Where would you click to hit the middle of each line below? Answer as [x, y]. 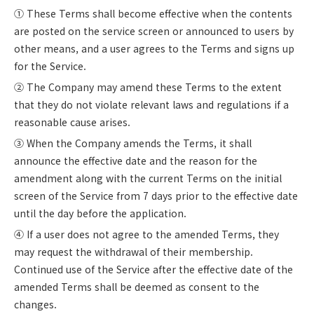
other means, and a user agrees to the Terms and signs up [154, 48]
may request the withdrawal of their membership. [134, 252]
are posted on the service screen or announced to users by [154, 31]
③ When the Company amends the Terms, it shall [133, 143]
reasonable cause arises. [72, 122]
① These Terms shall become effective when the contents [153, 13]
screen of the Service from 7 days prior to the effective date [156, 196]
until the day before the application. [100, 213]
